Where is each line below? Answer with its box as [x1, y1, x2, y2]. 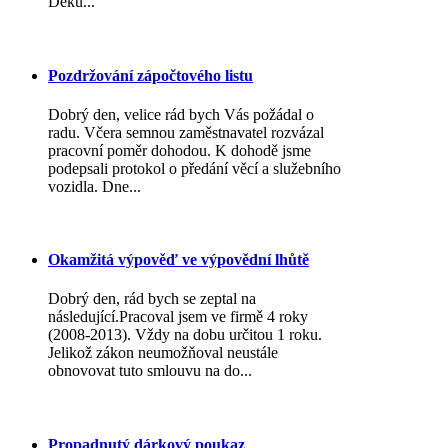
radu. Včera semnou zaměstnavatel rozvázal [48, 123, 324, 141]
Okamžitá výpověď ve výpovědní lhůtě [48, 251, 309, 269]
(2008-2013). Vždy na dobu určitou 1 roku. [48, 326, 322, 344]
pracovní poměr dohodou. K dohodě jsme [48, 141, 311, 159]
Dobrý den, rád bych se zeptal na [48, 290, 256, 308]
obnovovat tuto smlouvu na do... [48, 362, 252, 380]
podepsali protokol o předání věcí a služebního [48, 159, 341, 177]
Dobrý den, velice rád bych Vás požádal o [48, 105, 314, 123]
